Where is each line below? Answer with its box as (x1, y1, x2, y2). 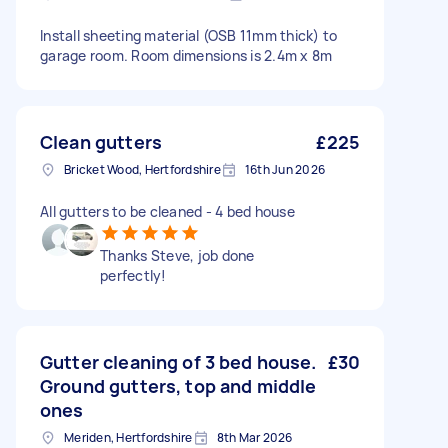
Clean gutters (40, 130, 162, 154)
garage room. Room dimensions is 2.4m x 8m (40, 46, 333, 65)
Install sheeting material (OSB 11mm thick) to (40, 26, 338, 45)
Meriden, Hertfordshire (64, 429, 193, 446)
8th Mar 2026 (216, 429, 293, 446)
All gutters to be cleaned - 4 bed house (40, 202, 295, 221)
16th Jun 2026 (244, 161, 325, 178)
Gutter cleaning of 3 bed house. (40, 350, 317, 374)
